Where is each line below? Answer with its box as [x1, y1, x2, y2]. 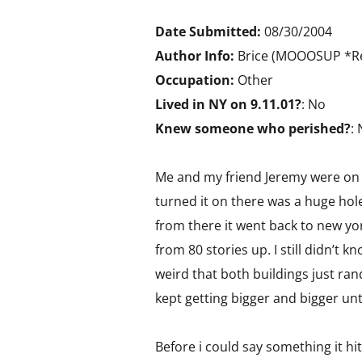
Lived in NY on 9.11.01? [155, 95, 301, 113]
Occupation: [155, 71, 234, 89]
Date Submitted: [155, 23, 264, 40]
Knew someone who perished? [155, 120, 351, 137]
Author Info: [155, 47, 234, 65]
